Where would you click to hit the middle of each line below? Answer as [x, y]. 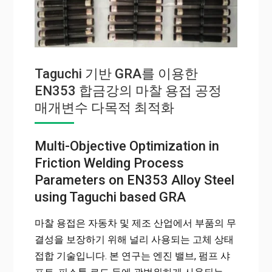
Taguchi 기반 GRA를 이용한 [116, 73]
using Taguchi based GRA [110, 197]
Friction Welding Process [109, 163]
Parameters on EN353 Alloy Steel [134, 180]
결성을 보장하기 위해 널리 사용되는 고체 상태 [134, 239]
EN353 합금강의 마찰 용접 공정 [128, 90]
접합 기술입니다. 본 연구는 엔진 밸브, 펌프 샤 [132, 256]
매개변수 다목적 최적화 [104, 107]
